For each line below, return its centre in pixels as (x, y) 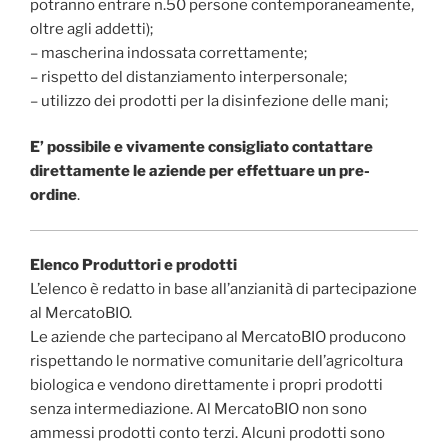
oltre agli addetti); (91, 28)
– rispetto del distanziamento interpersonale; (188, 76)
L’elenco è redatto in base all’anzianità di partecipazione (223, 289)
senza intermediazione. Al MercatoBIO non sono (198, 409)
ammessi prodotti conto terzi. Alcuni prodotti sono (207, 433)
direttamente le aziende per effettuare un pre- (200, 171)
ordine (53, 195)
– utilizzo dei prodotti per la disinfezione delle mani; (209, 100)
